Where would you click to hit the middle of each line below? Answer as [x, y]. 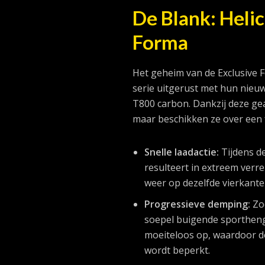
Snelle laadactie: [182, 152]
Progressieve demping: [198, 204]
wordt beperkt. [177, 250]
